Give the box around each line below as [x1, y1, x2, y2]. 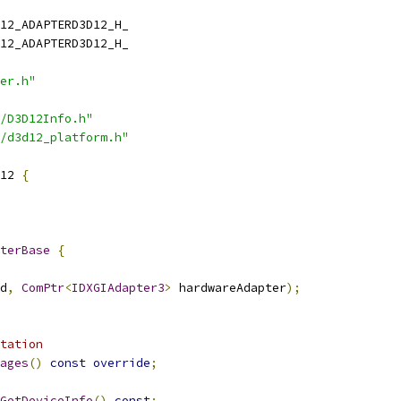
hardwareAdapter [172, 280, 286, 295]
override [93, 355, 150, 371]
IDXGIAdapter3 [72, 280, 165, 295]
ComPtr [21, 280, 64, 295]
